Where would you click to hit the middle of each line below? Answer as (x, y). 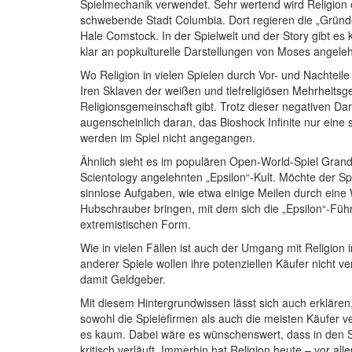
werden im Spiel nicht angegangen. (168, 137)
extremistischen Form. (136, 224)
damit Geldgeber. (123, 279)
